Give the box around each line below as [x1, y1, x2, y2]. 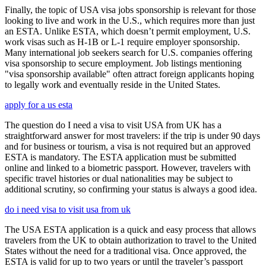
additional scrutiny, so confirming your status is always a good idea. [5, 183, 257, 194]
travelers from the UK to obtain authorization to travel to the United [5, 235, 256, 245]
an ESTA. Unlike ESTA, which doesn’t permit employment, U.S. [5, 26, 251, 36]
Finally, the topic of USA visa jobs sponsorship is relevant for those [5, 4, 256, 15]
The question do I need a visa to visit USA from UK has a [5, 119, 221, 130]
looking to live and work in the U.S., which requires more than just [5, 15, 255, 26]
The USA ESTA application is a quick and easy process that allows [5, 224, 256, 235]
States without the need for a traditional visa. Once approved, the [5, 245, 246, 256]
